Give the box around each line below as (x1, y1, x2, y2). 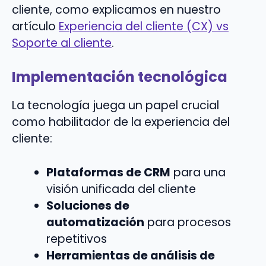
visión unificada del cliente (46, 180, 196, 197)
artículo (12, 18, 59, 35)
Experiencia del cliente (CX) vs (59, 18, 229, 35)
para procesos (144, 214, 231, 230)
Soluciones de (46, 197, 129, 214)
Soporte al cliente (12, 35, 112, 52)
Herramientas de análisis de (46, 247, 215, 264)
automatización (46, 214, 144, 230)
